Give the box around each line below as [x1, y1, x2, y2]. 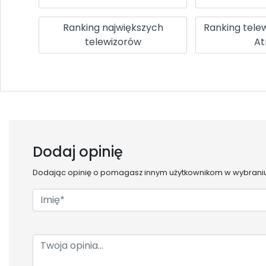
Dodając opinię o [33, 167, 100, 178]
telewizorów [84, 34, 141, 49]
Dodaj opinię [33, 141, 123, 161]
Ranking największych [62, 20, 163, 34]
